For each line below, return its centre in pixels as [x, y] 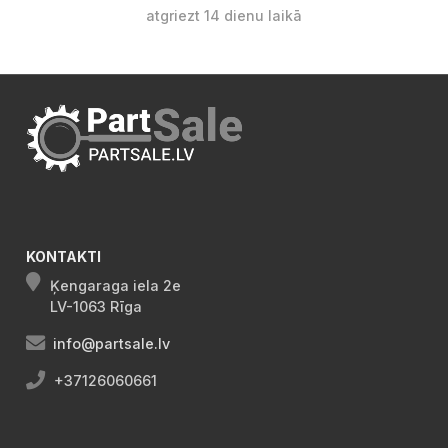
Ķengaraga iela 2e [115, 286]
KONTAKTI [63, 257]
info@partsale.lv [111, 344]
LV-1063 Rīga [96, 307]
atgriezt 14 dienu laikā [224, 16]
